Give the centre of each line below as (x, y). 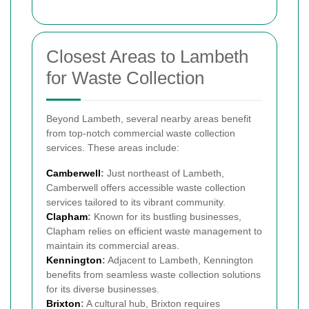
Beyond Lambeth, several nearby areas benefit (149, 118)
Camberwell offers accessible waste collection (146, 187)
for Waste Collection (125, 78)
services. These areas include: (113, 147)
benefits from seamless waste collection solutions (153, 274)
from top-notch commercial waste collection (141, 133)
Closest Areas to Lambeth (147, 56)
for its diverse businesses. (103, 289)
